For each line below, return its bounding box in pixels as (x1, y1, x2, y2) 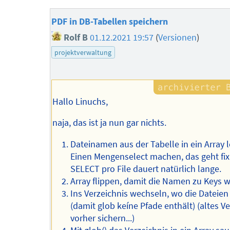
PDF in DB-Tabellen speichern (51, 15, 168, 27)
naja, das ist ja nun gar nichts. (52, 117, 167, 129)
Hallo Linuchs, (52, 95, 108, 107)
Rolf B (61, 31, 88, 43)
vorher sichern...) (70, 212, 135, 224)
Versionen (158, 31, 197, 43)
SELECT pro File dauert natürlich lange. (70, 163, 222, 175)
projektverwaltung (54, 47, 112, 57)
